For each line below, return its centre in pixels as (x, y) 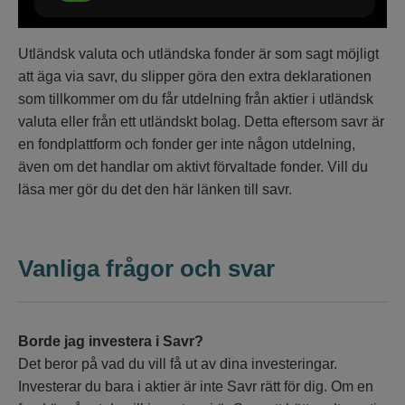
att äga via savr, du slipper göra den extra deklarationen (195, 76)
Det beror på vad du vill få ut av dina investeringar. (178, 363)
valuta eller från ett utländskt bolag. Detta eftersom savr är (201, 121)
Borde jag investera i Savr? (111, 341)
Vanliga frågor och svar (146, 268)
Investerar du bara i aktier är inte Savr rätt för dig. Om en (196, 386)
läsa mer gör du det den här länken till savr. (155, 189)
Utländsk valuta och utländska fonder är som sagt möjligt (198, 53)
